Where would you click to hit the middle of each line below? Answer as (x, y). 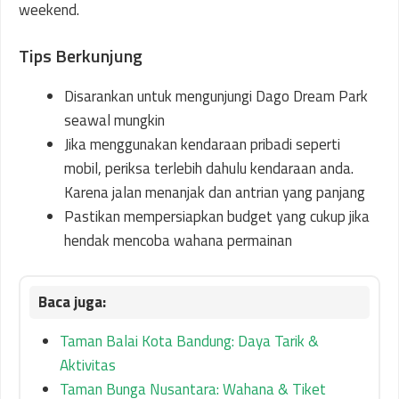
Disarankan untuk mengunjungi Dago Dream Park (216, 96)
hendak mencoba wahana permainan (178, 240)
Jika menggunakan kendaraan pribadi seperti (202, 144)
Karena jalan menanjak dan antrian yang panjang (215, 192)
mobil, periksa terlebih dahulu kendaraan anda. (209, 168)
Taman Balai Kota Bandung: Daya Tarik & (189, 342)
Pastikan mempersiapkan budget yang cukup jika (217, 216)
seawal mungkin (114, 120)
